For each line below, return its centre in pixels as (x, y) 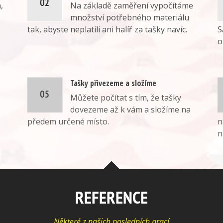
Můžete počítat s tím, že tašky (126, 98)
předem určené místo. (68, 122)
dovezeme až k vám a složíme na (131, 110)
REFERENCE (111, 197)
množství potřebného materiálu (130, 18)
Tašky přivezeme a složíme (113, 83)
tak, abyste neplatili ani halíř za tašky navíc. (108, 30)
